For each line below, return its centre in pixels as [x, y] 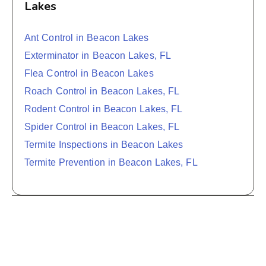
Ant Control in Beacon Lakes [87, 38]
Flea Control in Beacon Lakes [89, 74]
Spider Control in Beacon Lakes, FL [102, 127]
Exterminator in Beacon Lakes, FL [98, 56]
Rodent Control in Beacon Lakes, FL [104, 109]
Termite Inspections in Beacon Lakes [104, 145]
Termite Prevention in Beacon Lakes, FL [111, 163]
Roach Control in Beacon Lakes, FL [102, 91]
